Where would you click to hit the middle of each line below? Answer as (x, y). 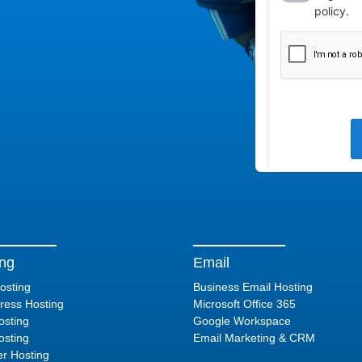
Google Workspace (242, 321)
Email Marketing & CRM (254, 338)
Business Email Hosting (253, 287)
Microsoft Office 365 (244, 304)
